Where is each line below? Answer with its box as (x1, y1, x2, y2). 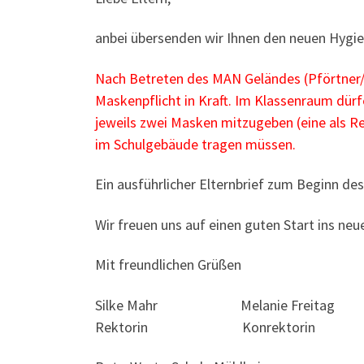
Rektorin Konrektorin (95, 317, 315, 336)
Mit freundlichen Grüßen (95, 255, 241, 275)
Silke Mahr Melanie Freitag (95, 295, 335, 314)
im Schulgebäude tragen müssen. (95, 134, 296, 154)
